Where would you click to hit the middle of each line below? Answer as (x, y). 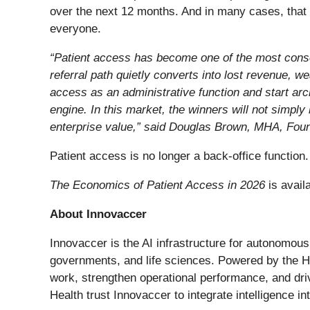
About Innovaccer (98, 215)
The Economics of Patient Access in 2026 (157, 185)
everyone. (75, 29)
